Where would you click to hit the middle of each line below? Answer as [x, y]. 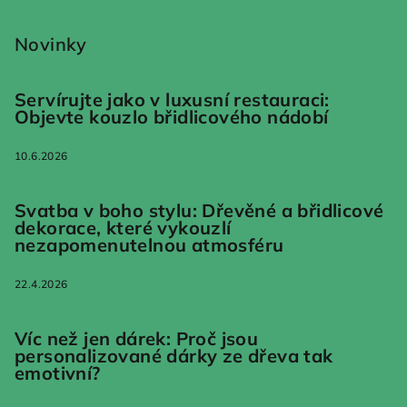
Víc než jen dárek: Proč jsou [137, 339]
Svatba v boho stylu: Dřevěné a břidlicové [199, 211]
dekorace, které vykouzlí [123, 228]
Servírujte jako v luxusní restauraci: [172, 100]
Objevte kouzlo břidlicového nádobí [172, 117]
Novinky [51, 45]
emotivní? [58, 373]
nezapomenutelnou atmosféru [149, 245]
